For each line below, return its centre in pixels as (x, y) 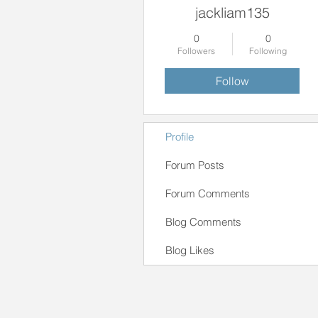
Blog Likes (190, 250)
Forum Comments (208, 193)
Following (268, 51)
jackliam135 (232, 12)
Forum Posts (195, 165)
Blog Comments (203, 222)
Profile (180, 137)
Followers (196, 51)
